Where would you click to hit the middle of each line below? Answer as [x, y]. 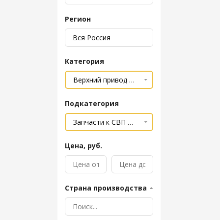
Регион [78, 19]
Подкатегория [92, 103]
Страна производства [106, 188]
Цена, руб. [83, 146]
